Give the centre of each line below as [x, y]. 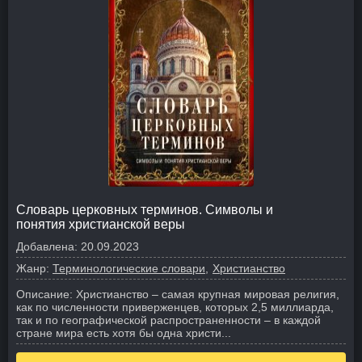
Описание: [44, 294]
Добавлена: [47, 246]
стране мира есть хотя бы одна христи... [124, 333]
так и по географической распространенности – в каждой [168, 320]
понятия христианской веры [101, 224]
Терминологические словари [129, 268]
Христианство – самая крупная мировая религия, [208, 294]
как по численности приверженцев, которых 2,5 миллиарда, [175, 307]
